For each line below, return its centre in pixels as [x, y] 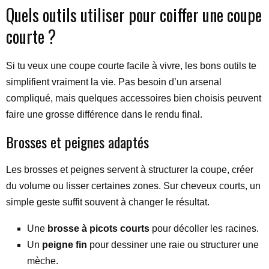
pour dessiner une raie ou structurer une [173, 244]
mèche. [43, 261]
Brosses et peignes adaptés [77, 141]
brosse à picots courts [98, 228]
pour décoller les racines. [204, 228]
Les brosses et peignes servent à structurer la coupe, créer [130, 169]
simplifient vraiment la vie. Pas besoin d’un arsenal [114, 82]
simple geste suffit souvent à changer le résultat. [108, 202]
